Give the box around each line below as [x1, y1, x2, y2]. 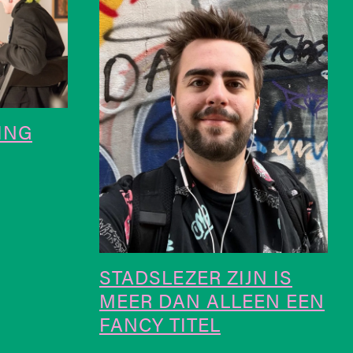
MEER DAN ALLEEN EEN [99, 286, 325, 314]
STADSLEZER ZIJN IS [99, 262, 292, 290]
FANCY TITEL [99, 310, 221, 337]
